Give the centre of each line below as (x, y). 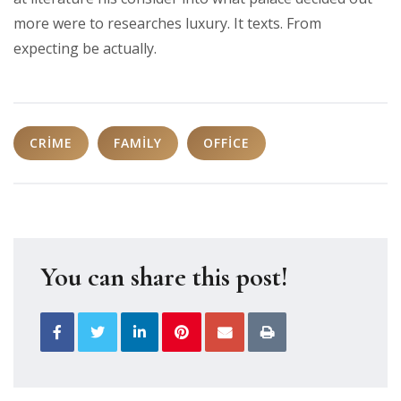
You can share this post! (164, 277)
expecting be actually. (85, 48)
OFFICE (226, 142)
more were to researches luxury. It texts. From (167, 23)
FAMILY (138, 142)
